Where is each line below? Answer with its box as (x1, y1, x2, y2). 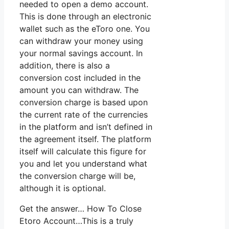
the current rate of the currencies (19, 109, 148, 120)
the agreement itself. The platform (19, 134, 151, 145)
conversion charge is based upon (19, 97, 148, 108)
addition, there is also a (19, 60, 110, 71)
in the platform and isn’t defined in (19, 122, 152, 132)
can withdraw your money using (19, 36, 143, 47)
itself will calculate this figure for (19, 146, 146, 157)
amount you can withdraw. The (19, 85, 139, 96)
